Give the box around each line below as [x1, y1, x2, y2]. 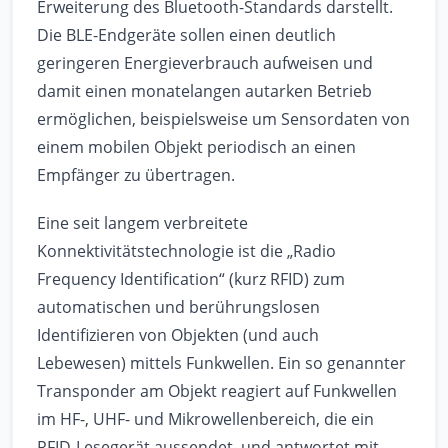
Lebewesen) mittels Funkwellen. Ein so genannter [37, 352, 406, 375]
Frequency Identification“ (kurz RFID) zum [37, 268, 345, 291]
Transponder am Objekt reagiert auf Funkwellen [37, 380, 397, 403]
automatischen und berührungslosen [37, 296, 320, 319]
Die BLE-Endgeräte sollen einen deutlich [37, 24, 336, 47]
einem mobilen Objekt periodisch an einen [37, 136, 356, 159]
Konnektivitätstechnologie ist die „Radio [37, 240, 336, 263]
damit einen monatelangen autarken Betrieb [37, 80, 372, 103]
